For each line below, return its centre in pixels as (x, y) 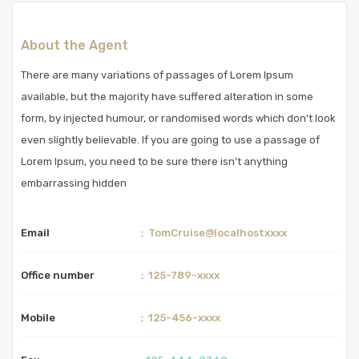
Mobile (38, 318)
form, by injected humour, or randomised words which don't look (178, 118)
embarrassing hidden (74, 183)
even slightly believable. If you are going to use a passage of (170, 140)
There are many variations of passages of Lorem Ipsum (157, 75)
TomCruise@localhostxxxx (218, 233)
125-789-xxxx (184, 275)
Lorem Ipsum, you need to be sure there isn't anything (154, 161)
